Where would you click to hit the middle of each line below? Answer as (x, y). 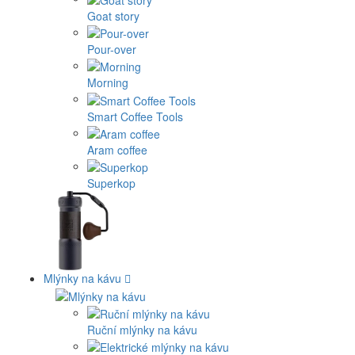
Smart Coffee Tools (135, 116)
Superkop (111, 183)
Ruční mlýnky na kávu (142, 330)
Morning (108, 83)
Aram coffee (117, 150)
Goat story (113, 15)
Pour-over (112, 50)
